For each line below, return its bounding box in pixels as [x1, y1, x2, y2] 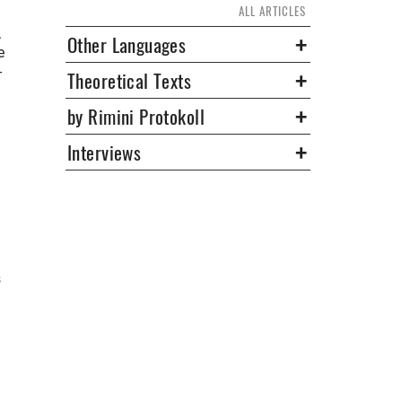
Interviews [67, 138, 142, 166]
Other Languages [67, 31, 187, 58]
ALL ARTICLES [239, 2, 306, 20]
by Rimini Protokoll [67, 102, 205, 130]
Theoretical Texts [67, 66, 192, 94]
